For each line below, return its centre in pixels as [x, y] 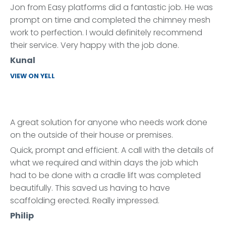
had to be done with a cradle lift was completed [105, 175]
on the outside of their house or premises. [92, 135]
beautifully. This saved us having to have [90, 188]
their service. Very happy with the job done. [95, 45]
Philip [22, 216]
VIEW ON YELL [33, 76]
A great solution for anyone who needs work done [109, 122]
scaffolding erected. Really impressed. [85, 201]
